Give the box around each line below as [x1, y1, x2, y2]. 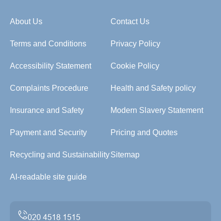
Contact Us [110, 17, 149, 26]
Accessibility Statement [10, 62, 91, 70]
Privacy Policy [110, 39, 160, 48]
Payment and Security [10, 128, 87, 137]
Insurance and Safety [10, 106, 84, 114]
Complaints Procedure [10, 84, 88, 92]
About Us [10, 17, 42, 26]
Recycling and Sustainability [10, 150, 110, 159]
